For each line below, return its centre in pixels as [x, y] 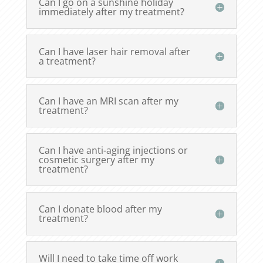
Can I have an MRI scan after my [108, 101]
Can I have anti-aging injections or [113, 151]
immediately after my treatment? [111, 12]
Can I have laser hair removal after [114, 52]
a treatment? [67, 61]
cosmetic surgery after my [96, 160]
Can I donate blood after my [100, 209]
